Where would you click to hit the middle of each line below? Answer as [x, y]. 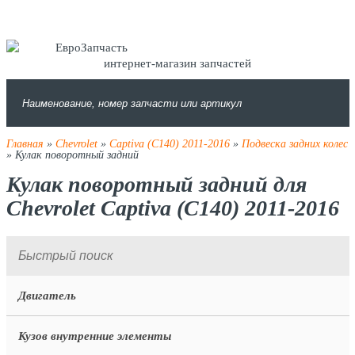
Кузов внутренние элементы [94, 336]
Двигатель [47, 296]
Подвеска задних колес [294, 144]
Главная [25, 144]
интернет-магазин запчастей [177, 63]
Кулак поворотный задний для [156, 184]
